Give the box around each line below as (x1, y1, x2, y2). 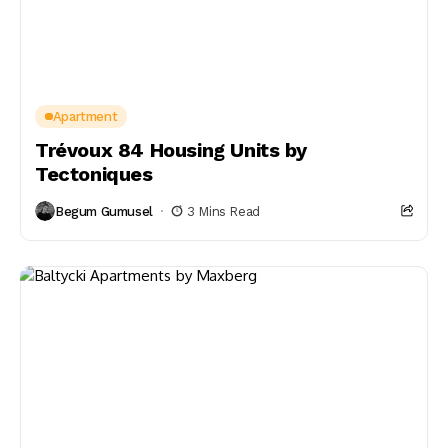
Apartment (52, 109, 118, 124)
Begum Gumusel (55, 203, 153, 219)
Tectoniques (35, 162, 153, 186)
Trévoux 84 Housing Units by (35, 138, 307, 162)
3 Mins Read (187, 203, 260, 219)
